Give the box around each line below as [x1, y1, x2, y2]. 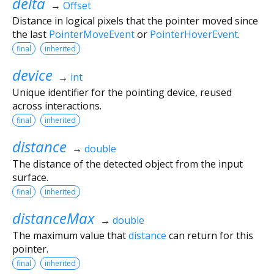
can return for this [166, 228, 253, 242]
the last [12, 27, 49, 41]
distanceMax [12, 207, 95, 228]
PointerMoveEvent [49, 27, 135, 41]
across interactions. [12, 98, 102, 113]
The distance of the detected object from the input [12, 157, 243, 171]
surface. [12, 170, 48, 184]
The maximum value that [12, 228, 128, 242]
